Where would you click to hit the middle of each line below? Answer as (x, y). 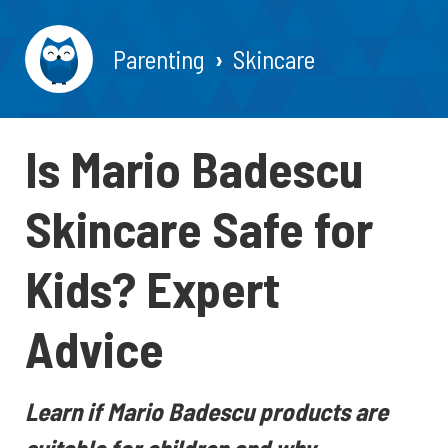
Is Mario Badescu (194, 168)
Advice (94, 348)
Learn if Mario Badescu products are (206, 411)
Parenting (159, 58)
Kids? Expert (152, 288)
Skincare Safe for (199, 228)
